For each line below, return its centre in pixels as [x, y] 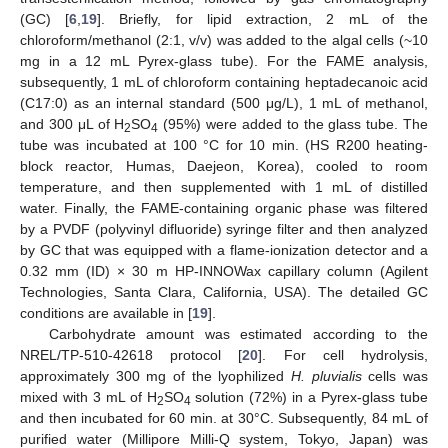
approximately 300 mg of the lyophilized [155, 376]
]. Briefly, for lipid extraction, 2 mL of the [263, 19]
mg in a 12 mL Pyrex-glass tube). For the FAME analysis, [224, 61]
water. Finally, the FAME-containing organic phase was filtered [224, 208]
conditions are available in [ [106, 313]
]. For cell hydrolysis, [343, 355]
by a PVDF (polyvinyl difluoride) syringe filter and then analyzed [224, 229]
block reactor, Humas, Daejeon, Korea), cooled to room [224, 166]
